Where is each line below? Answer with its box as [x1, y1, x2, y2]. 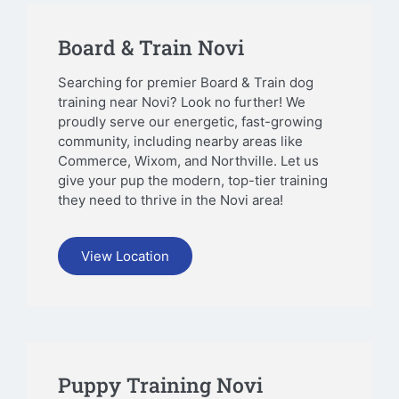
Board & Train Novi [58, 34, 244, 61]
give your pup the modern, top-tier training [58, 172, 328, 190]
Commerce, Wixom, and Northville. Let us [58, 152, 319, 170]
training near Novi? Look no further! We [58, 94, 305, 111]
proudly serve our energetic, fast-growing [58, 113, 322, 131]
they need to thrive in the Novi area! [58, 191, 283, 209]
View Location [81, 247, 169, 265]
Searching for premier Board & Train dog [58, 74, 313, 92]
